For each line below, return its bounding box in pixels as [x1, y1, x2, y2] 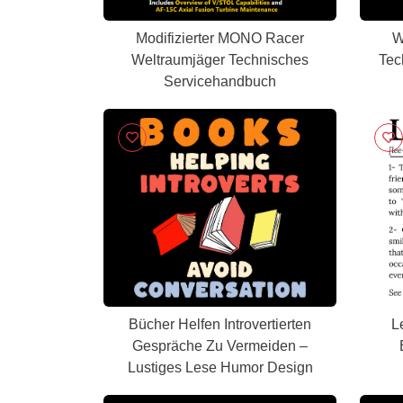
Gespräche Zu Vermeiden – [132, 338, 308, 354]
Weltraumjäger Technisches [131, 52, 309, 67]
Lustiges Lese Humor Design [127, 360, 313, 375]
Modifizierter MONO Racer [136, 31, 304, 46]
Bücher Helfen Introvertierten [129, 317, 311, 332]
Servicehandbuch [164, 74, 276, 89]
